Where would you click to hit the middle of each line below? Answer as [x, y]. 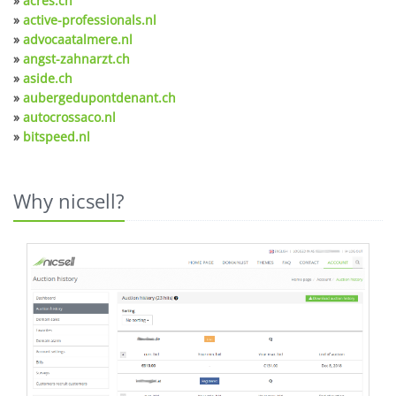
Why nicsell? [69, 201]
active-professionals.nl [90, 20]
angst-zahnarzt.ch [76, 59]
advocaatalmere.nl [78, 40]
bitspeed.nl [57, 137]
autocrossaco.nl [69, 118]
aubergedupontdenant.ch [99, 98]
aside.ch [48, 79]
